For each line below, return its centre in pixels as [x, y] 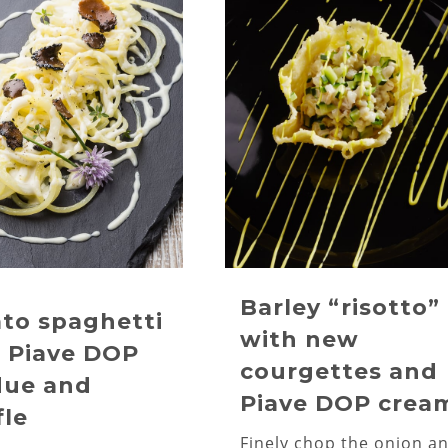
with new [299, 339]
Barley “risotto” [340, 307]
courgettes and [339, 371]
